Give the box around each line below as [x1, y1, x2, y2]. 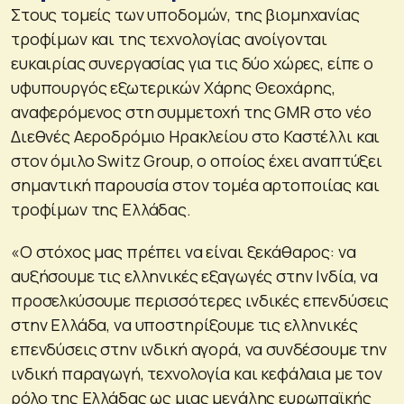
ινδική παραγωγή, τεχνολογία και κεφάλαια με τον [11, 363, 382, 385]
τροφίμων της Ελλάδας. [11, 198, 191, 221]
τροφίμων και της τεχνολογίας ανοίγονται [11, 28, 328, 50]
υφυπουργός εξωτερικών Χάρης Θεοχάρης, [11, 77, 335, 99]
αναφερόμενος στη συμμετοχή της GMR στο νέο [11, 101, 372, 124]
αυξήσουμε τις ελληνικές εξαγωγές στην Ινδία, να [11, 265, 378, 288]
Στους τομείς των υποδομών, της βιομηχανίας [11, 4, 360, 26]
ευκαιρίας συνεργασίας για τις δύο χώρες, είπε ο [11, 52, 373, 75]
